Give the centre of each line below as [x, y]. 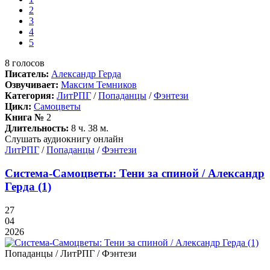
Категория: [30, 96]
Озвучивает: [32, 85]
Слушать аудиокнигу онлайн [64, 139]
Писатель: [27, 74]
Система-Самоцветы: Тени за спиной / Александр [135, 174]
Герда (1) [28, 187]
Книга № [24, 118]
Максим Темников [99, 85]
